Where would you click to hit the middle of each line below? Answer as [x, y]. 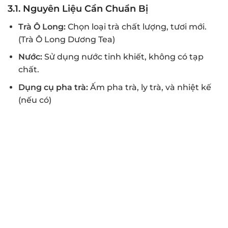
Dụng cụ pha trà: [53, 87]
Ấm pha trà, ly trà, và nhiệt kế [149, 87]
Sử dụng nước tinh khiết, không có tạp [123, 57]
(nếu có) [35, 100]
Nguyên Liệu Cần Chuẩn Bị [85, 8]
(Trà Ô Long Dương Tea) [66, 39]
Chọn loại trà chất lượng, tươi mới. [136, 26]
